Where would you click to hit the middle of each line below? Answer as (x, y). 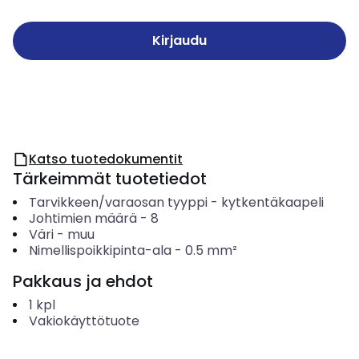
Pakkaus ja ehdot (83, 281)
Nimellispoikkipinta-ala (100, 250)
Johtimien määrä (83, 218)
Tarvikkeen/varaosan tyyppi (118, 202)
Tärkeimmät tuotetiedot (110, 179)
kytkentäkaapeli (272, 202)
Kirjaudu (179, 40)
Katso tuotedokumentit (106, 159)
